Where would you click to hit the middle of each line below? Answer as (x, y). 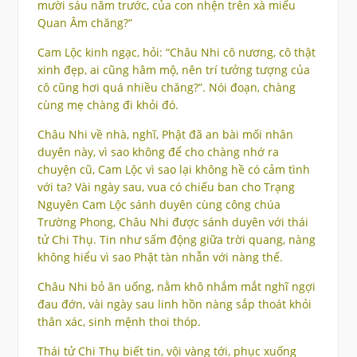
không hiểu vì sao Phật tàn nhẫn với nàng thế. (160, 257)
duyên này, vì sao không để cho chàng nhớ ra (158, 152)
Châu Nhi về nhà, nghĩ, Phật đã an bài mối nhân (165, 135)
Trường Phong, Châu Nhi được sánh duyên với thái (173, 222)
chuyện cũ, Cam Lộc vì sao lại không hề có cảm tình (173, 170)
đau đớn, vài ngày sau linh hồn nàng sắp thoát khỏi (174, 304)
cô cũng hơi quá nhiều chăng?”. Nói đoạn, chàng (166, 88)
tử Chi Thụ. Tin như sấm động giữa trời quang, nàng (176, 240)
